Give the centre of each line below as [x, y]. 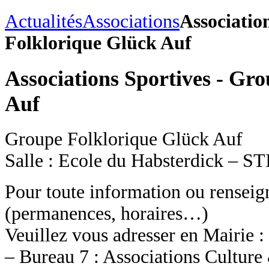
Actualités [44, 21]
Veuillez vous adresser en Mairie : [134, 235]
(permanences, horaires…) [107, 213]
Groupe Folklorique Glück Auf [124, 139]
